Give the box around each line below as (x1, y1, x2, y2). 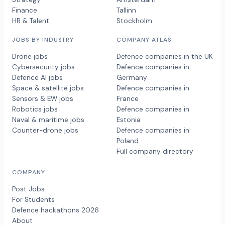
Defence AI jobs (12, 73, 63, 82)
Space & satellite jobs (12, 84, 84, 93)
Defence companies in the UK (117, 52, 213, 61)
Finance (12, 6, 37, 15)
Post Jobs (12, 185, 45, 194)
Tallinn (117, 6, 136, 15)
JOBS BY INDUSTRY (12, 36, 74, 44)
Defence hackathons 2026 (12, 206, 99, 215)
